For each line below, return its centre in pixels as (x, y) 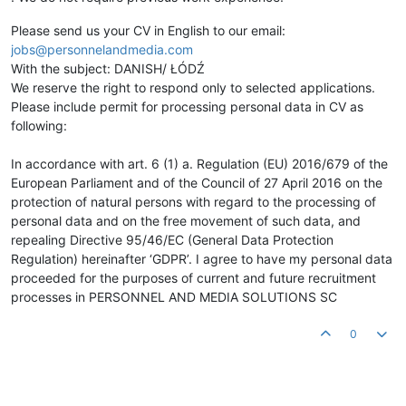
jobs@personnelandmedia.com (102, 50)
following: (39, 126)
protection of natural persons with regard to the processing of (193, 202)
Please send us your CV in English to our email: (148, 31)
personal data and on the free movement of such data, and (186, 221)
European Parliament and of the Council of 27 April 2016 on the (197, 183)
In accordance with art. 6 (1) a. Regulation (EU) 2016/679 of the (199, 164)
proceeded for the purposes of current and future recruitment (193, 278)
